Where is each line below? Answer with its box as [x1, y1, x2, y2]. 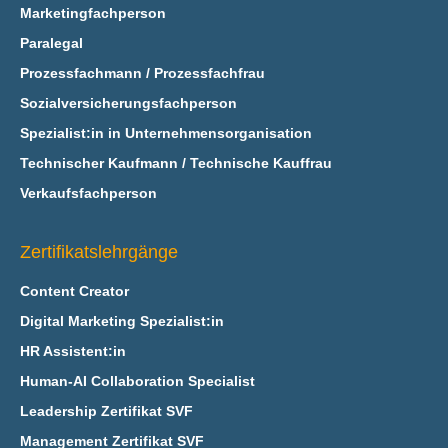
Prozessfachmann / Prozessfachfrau [19, 65, 265, 81]
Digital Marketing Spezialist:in [19, 313, 224, 329]
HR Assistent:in [19, 343, 126, 359]
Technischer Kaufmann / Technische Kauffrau [19, 155, 332, 171]
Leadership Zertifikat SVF [19, 403, 193, 419]
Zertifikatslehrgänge [19, 242, 178, 262]
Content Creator [19, 283, 129, 299]
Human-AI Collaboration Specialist [19, 373, 255, 389]
